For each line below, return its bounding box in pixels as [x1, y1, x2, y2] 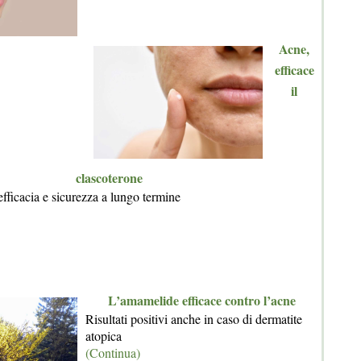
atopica [85, 327, 122, 345]
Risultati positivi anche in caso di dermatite [85, 310, 302, 328]
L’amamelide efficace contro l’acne [107, 291, 296, 310]
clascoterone [75, 168, 143, 188]
